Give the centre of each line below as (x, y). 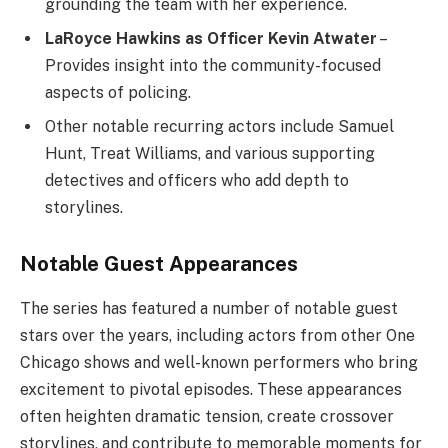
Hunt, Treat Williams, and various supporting (210, 153)
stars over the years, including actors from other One (217, 335)
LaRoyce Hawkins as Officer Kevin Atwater (211, 38)
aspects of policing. (118, 92)
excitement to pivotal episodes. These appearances (211, 389)
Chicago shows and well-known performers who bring (219, 362)
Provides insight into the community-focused (213, 65)
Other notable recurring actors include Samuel (219, 126)
